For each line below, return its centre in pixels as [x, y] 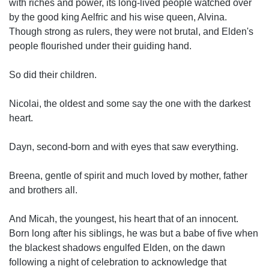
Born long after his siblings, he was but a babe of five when [134, 233]
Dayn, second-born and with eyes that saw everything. [124, 147]
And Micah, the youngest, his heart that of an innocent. [124, 219]
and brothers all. [43, 190]
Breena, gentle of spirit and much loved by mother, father [128, 176]
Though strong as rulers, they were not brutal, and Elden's [131, 32]
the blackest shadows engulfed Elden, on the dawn [117, 248]
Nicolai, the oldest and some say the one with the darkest [130, 104]
